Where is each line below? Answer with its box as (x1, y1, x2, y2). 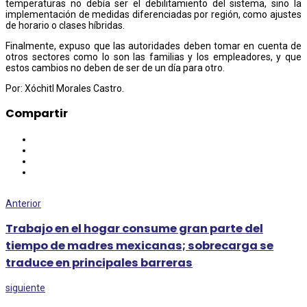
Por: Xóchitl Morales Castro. (5, 82, 124, 94)
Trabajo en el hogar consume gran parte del (5, 221, 263, 237)
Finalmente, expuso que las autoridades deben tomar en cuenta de (5, 40, 302, 51)
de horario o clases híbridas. (5, 19, 125, 31)
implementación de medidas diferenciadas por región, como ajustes (5, 8, 302, 20)
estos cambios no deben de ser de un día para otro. (5, 62, 225, 73)
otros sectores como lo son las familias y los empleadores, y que (5, 51, 302, 62)
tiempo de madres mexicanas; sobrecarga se (5, 238, 273, 254)
